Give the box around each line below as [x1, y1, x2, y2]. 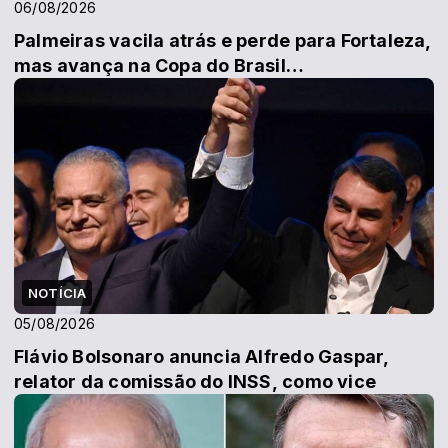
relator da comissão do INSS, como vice [14, 371, 376, 393]
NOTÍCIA [28, 285, 87, 302]
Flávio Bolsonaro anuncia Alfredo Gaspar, [14, 346, 390, 368]
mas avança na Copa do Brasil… [14, 55, 305, 76]
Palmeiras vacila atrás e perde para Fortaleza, [14, 30, 432, 51]
